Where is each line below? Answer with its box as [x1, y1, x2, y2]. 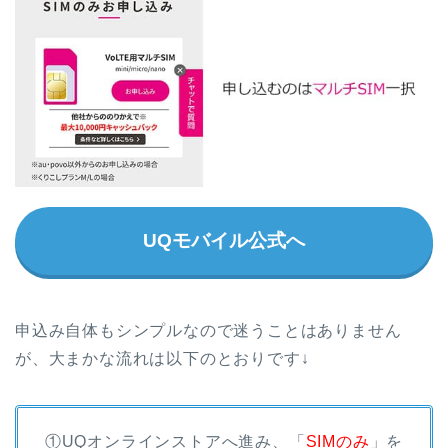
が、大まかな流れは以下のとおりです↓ [15, 349, 310, 367]
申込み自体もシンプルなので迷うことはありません [15, 321, 402, 339]
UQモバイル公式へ [143, 229, 305, 251]
